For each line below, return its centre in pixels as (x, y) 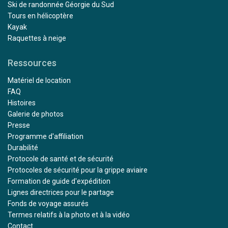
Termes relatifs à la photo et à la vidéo (69, 215)
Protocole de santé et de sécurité (61, 159)
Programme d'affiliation (46, 136)
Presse (19, 125)
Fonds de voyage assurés (48, 203)
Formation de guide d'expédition (59, 181)
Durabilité (23, 147)
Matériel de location (39, 80)
